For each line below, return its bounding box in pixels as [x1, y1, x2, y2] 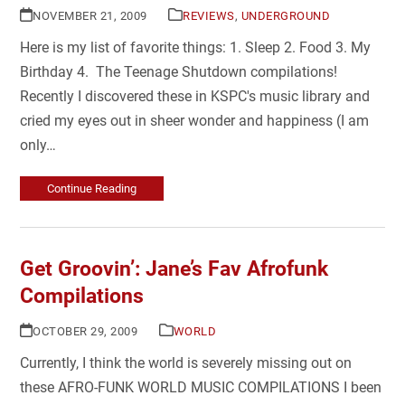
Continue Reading [47, 182, 137, 195]
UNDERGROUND [240, 9, 331, 23]
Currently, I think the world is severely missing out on [20, 354, 353, 372]
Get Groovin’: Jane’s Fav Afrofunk [20, 257, 329, 281]
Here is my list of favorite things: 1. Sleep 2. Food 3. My [20, 39, 372, 56]
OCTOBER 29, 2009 [33, 325, 138, 338]
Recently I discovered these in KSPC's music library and [20, 88, 371, 105]
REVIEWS [183, 9, 235, 23]
